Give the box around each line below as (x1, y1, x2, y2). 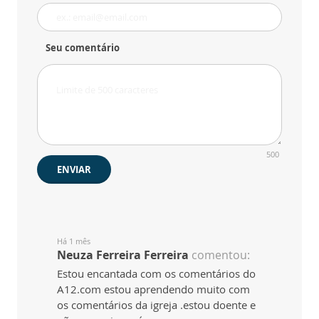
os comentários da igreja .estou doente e (57, 298, 256, 313)
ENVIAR (57, 163, 91, 177)
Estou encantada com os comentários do (57, 266, 256, 281)
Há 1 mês (57, 236, 90, 247)
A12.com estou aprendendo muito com (57, 282, 250, 297)
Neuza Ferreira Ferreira (57, 247, 189, 263)
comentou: (192, 247, 250, 263)
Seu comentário (46, 41, 120, 55)
